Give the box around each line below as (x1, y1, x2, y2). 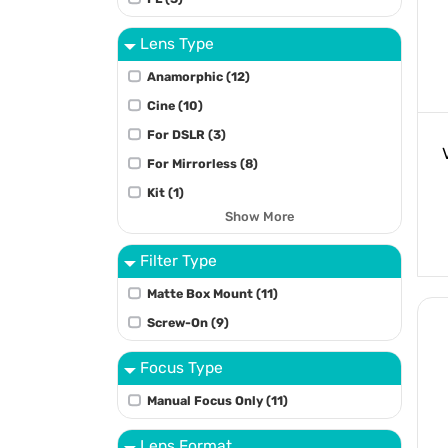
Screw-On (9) (146, 314, 229, 330)
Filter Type (140, 250, 218, 270)
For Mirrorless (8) (146, 155, 258, 171)
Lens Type (140, 33, 215, 53)
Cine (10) (146, 97, 203, 113)
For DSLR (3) (146, 126, 226, 142)
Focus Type (140, 357, 224, 377)
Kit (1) (146, 184, 184, 200)
